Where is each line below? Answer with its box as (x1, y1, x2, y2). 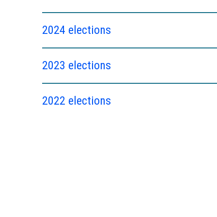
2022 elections (42, 93, 111, 108)
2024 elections (42, 23, 111, 37)
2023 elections (42, 58, 111, 72)
